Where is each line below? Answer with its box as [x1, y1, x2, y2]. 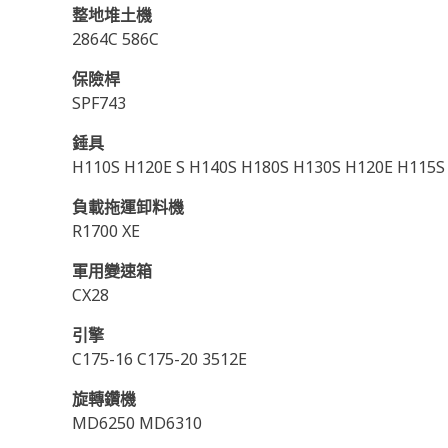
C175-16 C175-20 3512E [72, 348, 247, 370]
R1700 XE [72, 220, 140, 242]
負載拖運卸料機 [72, 196, 184, 218]
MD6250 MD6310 [72, 412, 202, 434]
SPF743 [72, 92, 126, 114]
